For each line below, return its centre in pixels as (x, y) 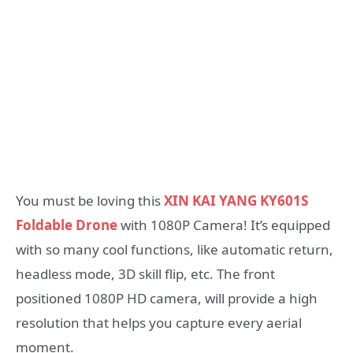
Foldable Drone (67, 225)
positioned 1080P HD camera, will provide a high (167, 298)
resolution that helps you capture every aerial (159, 323)
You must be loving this (90, 201)
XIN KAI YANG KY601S (236, 201)
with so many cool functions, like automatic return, (175, 249)
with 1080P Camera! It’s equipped (224, 225)
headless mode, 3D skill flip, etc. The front (145, 274)
